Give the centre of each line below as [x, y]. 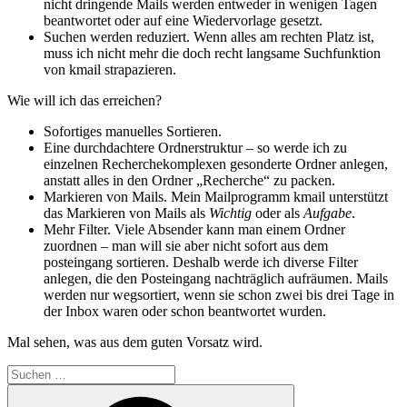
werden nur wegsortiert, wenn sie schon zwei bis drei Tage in [219, 295]
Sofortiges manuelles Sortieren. [133, 132]
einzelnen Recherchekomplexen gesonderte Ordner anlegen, [216, 164]
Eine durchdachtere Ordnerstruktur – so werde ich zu [195, 148]
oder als [278, 213]
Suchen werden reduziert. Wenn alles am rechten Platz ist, [209, 37]
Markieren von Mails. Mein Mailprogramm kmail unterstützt [216, 197]
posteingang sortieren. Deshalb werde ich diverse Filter [201, 263]
